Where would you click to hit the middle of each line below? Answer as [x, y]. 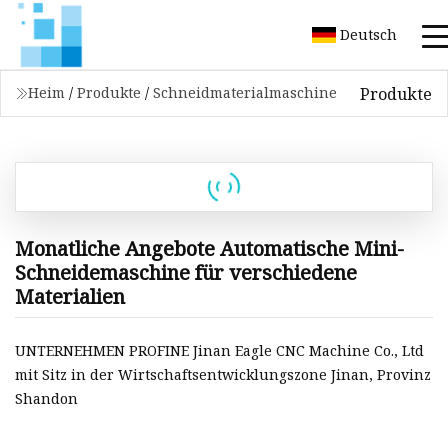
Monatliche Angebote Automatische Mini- [209, 248]
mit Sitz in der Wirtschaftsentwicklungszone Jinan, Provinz [223, 375]
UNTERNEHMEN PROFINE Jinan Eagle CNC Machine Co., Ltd [219, 351]
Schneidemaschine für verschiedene [186, 272]
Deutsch [368, 34]
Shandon [46, 399]
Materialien [70, 296]
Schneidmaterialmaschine [245, 92]
